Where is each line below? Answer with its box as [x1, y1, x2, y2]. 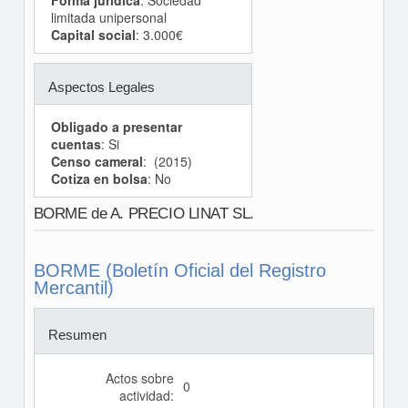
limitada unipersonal [50, 8, 167, 26]
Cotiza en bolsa [50, 169, 148, 188]
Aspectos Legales [47, 79, 155, 95]
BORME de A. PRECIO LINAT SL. [33, 205, 254, 222]
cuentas [50, 135, 101, 153]
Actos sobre [105, 369, 174, 387]
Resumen [47, 327, 107, 342]
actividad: [118, 386, 174, 404]
